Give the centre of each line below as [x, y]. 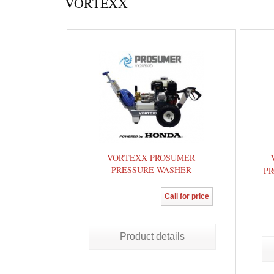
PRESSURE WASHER [151, 170]
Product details [152, 236]
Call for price [187, 196]
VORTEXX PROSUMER [151, 157]
